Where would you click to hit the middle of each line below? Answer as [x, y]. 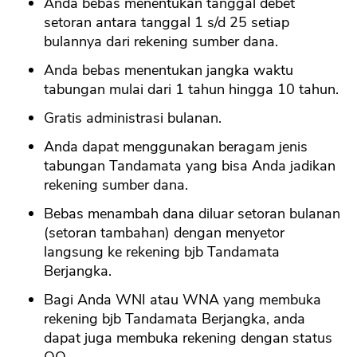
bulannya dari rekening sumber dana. [161, 42]
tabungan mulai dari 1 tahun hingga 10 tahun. [191, 90]
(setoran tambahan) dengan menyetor [164, 233]
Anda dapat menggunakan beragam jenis [176, 147]
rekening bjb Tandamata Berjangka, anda [175, 319]
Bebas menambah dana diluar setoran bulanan [192, 214]
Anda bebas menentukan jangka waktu [169, 71]
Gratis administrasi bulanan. [133, 118]
